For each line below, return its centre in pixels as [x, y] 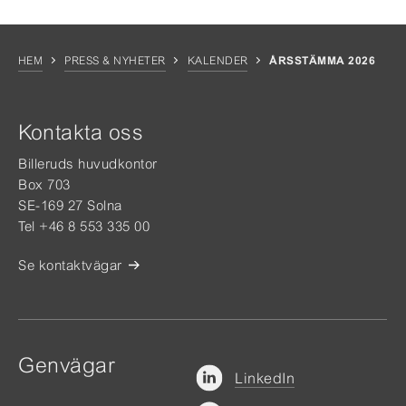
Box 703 [44, 184]
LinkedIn [265, 378]
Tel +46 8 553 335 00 [84, 226]
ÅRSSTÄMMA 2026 [323, 61]
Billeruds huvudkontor [88, 164]
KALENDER [217, 61]
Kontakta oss [81, 132]
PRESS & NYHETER [115, 61]
